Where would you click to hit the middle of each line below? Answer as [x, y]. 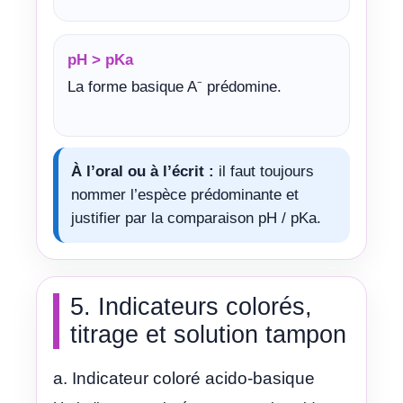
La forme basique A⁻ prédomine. [175, 87]
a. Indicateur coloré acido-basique [184, 378]
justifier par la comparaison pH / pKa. [196, 218]
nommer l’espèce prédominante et [185, 194]
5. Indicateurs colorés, [191, 306]
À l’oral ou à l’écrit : [143, 171]
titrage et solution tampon [208, 334]
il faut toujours [264, 171]
